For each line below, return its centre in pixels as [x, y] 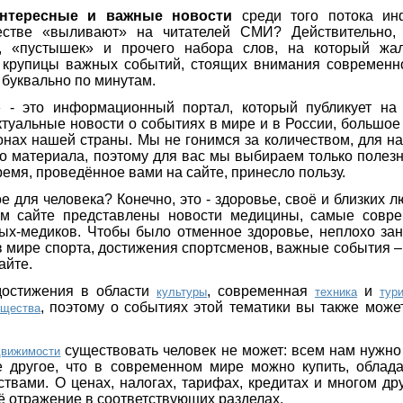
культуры [182, 291]
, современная [261, 291]
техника [336, 291]
